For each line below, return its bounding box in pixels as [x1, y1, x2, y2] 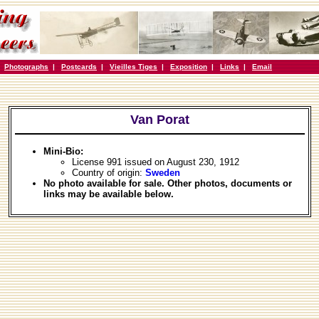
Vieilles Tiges [110, 63, 157, 70]
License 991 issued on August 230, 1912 [71, 157, 239, 167]
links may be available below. [43, 189, 174, 199]
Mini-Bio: [43, 146, 83, 157]
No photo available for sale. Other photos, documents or [43, 178, 292, 189]
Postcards [61, 63, 97, 70]
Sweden [145, 167, 180, 178]
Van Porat [130, 113, 189, 127]
